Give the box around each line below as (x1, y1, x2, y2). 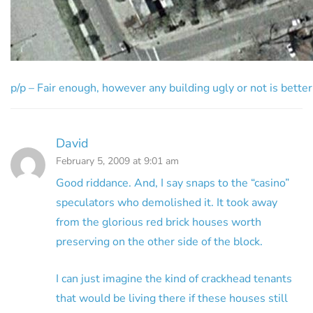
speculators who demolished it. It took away (56, 194, 277, 210)
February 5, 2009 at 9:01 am (56, 154, 179, 168)
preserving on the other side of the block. (56, 233, 263, 249)
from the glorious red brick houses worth (56, 214, 261, 230)
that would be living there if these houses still (56, 290, 288, 306)
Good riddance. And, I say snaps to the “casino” (56, 175, 289, 191)
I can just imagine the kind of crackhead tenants (56, 270, 292, 286)
